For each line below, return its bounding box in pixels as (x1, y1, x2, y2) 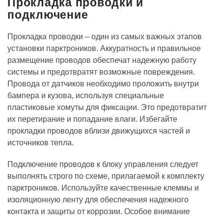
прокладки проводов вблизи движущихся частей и (7, 127, 190, 135)
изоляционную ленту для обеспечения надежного (7, 195, 189, 204)
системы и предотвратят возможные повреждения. (7, 68, 195, 76)
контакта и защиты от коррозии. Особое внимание (7, 207, 190, 216)
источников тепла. (7, 138, 74, 147)
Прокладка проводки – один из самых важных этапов (7, 32, 202, 41)
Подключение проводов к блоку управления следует (7, 160, 198, 168)
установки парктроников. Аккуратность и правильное (7, 44, 201, 53)
